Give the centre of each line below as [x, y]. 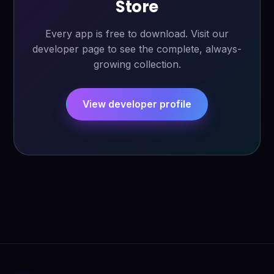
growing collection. [137, 64]
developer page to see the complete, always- [137, 49]
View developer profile [137, 104]
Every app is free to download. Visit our [137, 34]
